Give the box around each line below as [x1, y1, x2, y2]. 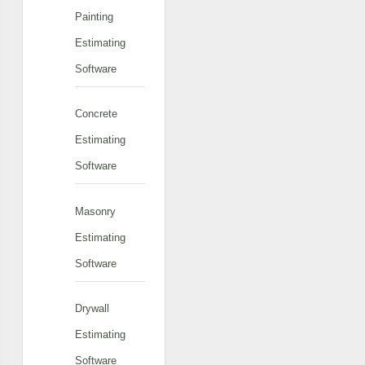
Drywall [75, 301, 109, 314]
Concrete [75, 108, 117, 121]
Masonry [75, 204, 116, 218]
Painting [75, 10, 113, 23]
